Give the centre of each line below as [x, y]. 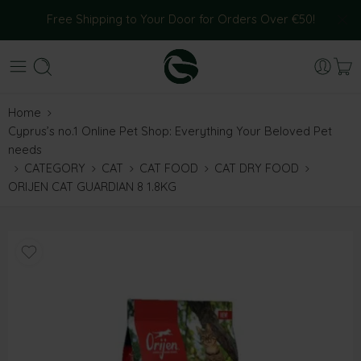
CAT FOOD [169, 168]
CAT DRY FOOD [257, 168]
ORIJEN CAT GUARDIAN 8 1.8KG [92, 187]
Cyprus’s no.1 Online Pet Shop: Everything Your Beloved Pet [170, 131]
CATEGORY [55, 168]
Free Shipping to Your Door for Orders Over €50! [180, 19]
